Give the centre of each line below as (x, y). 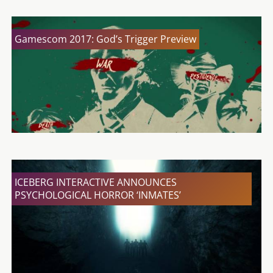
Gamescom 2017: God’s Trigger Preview (105, 39)
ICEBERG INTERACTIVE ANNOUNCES (96, 183)
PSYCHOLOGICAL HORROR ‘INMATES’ (98, 195)
